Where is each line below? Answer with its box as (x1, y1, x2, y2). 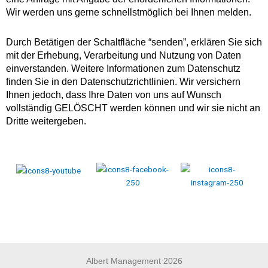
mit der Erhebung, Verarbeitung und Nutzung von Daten (6, 50, 241, 61)
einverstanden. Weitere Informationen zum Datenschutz (6, 63, 240, 74)
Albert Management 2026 (86, 257, 182, 266)
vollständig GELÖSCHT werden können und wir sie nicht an (6, 103, 260, 114)
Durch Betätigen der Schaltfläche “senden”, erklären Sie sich (6, 37, 262, 48)
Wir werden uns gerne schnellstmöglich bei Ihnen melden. (6, 7, 251, 18)
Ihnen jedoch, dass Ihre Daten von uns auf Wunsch (6, 90, 221, 100)
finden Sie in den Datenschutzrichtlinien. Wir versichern (6, 77, 240, 87)
